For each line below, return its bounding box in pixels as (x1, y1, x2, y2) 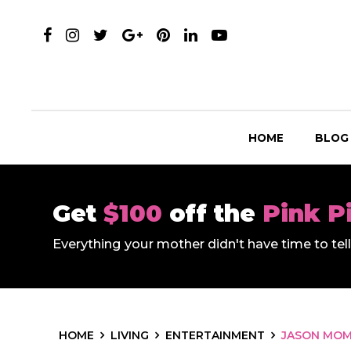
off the (169, 199, 262, 228)
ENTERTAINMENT (165, 328, 265, 342)
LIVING (110, 328, 149, 342)
